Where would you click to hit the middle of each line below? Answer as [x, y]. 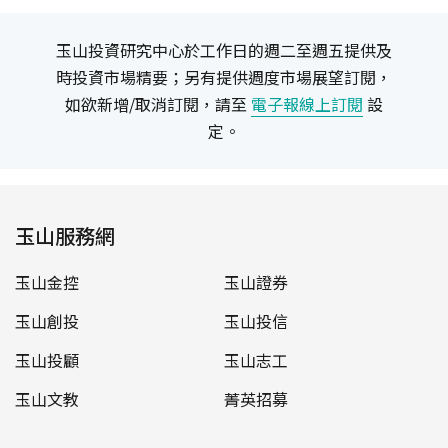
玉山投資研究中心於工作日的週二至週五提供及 [223, 49]
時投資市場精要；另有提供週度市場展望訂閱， [223, 76]
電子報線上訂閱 [306, 103]
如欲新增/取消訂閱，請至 [157, 103]
